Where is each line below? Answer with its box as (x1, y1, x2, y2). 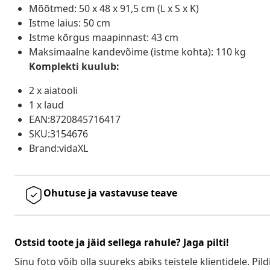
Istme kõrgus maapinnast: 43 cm (29, 30, 178, 44)
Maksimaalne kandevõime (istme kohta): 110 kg (29, 45, 246, 58)
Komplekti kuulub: (29, 59, 119, 73)
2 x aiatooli (29, 83, 78, 97)
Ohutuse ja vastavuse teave (43, 186, 177, 199)
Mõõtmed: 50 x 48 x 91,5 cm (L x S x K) (29, 1, 199, 15)
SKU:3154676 (29, 127, 88, 140)
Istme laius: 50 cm (29, 16, 110, 30)
